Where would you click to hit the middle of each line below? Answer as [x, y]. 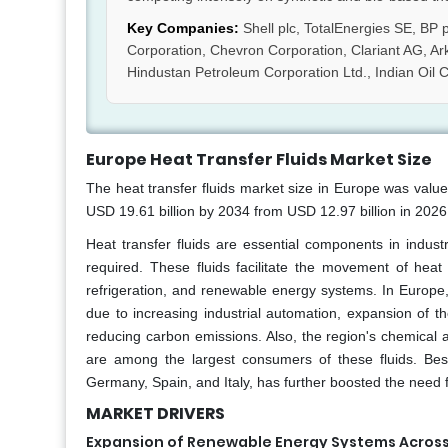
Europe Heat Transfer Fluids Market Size [259, 160]
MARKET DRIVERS [155, 414]
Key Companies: [183, 28]
